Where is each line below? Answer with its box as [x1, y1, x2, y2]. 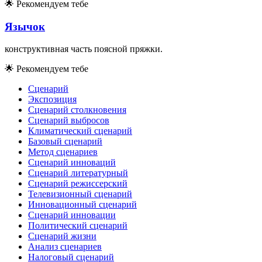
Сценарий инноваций [28, 157, 116, 168]
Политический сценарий [28, 220, 127, 231]
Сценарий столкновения [28, 105, 126, 115]
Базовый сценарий [28, 136, 102, 147]
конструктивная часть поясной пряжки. [5, 44, 163, 54]
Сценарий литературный [28, 168, 128, 178]
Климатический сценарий [28, 126, 132, 136]
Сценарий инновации [28, 210, 116, 220]
